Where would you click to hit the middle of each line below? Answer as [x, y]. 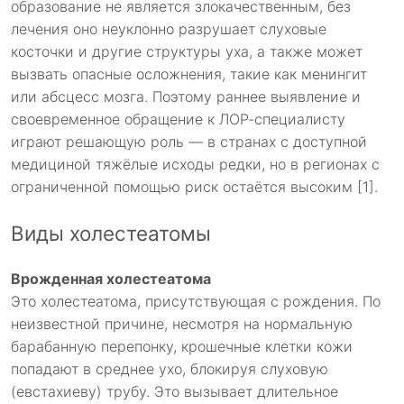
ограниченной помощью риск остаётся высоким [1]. [194, 186]
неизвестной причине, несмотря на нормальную [182, 324]
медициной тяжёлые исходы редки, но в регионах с [195, 164]
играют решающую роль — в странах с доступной [189, 141]
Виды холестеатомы [111, 234]
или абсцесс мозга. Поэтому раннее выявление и [186, 96]
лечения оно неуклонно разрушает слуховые [169, 28]
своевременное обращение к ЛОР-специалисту [178, 119]
